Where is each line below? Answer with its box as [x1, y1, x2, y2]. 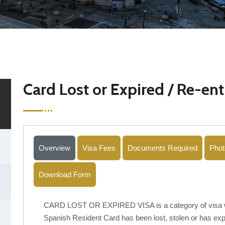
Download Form [39, 170, 91, 179]
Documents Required [128, 143, 197, 152]
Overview [39, 143, 70, 152]
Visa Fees [82, 143, 116, 152]
